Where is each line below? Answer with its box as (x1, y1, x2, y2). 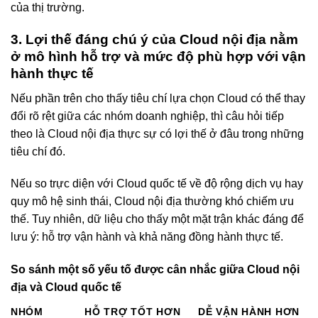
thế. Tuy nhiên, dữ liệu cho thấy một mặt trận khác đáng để (11, 213, 304, 226)
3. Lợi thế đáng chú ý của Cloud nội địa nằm (11, 31, 298, 47)
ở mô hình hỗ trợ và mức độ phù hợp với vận (11, 48, 306, 64)
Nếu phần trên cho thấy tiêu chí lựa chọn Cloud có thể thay (11, 92, 305, 104)
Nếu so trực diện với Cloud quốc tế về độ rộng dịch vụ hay (11, 177, 303, 190)
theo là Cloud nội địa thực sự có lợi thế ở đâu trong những (11, 127, 304, 140)
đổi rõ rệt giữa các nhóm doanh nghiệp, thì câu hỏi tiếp (11, 109, 284, 122)
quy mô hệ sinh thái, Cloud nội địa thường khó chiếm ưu (11, 195, 294, 208)
